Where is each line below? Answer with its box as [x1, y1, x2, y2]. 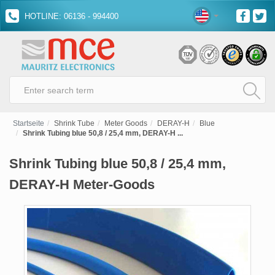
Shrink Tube [54, 119, 95, 128]
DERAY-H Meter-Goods [9, 177, 155, 192]
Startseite [13, 119, 44, 128]
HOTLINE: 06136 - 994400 [22, 12, 118, 21]
